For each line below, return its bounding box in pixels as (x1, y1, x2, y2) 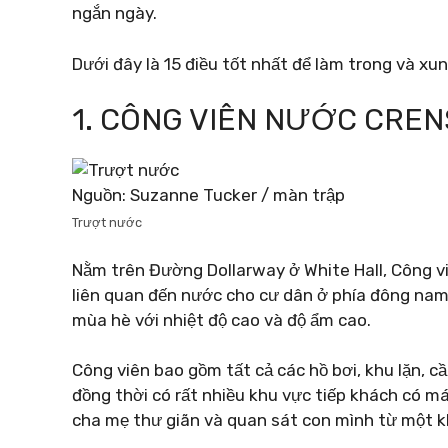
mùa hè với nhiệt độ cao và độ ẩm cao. (72, 309, 371, 330)
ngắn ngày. (72, 3, 157, 23)
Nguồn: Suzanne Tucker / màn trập (72, 185, 345, 205)
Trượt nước (72, 215, 142, 230)
